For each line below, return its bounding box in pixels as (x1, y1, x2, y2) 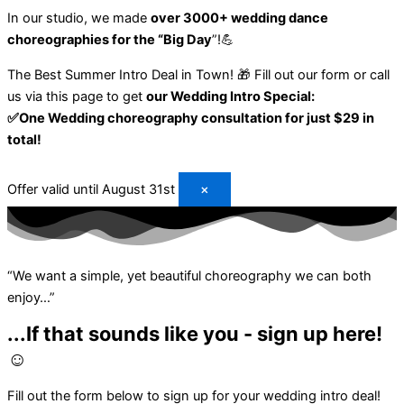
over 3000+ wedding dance (151, 10, 328, 27)
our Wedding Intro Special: (146, 88, 315, 106)
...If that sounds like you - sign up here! (7, 322, 382, 346)
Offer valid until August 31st (7, 181, 175, 198)
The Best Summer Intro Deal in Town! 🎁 (7, 67, 251, 84)
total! (7, 132, 41, 149)
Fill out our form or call (254, 67, 390, 84)
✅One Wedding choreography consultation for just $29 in (7, 110, 374, 127)
